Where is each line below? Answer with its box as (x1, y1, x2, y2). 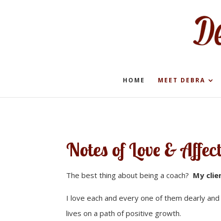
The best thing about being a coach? (66, 170, 189, 180)
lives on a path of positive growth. (66, 208, 182, 218)
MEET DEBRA (157, 76, 205, 84)
